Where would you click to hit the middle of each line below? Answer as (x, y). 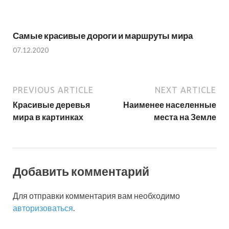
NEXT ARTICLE (186, 90)
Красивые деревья (51, 105)
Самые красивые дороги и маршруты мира (103, 35)
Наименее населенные (170, 105)
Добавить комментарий (81, 171)
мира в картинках (48, 117)
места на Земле (185, 117)
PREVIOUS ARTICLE (53, 90)
